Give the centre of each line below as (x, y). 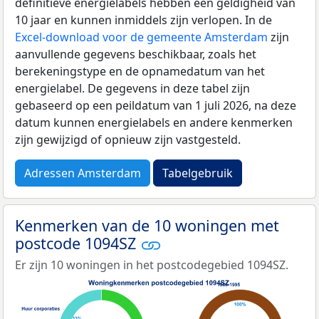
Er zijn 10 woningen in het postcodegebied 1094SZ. (152, 265)
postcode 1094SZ (78, 243)
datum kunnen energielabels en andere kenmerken (154, 122)
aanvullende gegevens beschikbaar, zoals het (136, 54)
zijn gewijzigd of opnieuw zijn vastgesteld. (128, 139)
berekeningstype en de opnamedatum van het (140, 71)
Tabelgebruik (198, 173)
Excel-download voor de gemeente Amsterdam (141, 37)
